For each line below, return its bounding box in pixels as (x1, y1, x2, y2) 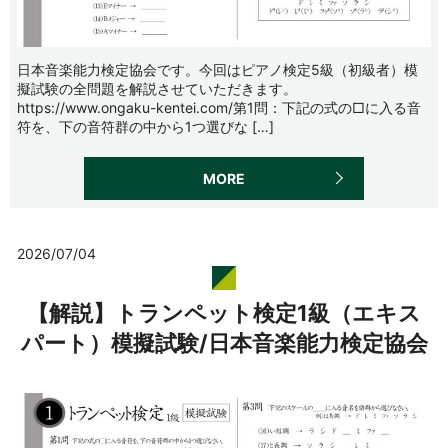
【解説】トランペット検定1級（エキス (27, 300, 421, 327)
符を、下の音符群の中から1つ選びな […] (17, 117, 274, 135)
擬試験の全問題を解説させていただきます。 (17, 79, 297, 97)
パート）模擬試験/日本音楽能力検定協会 (20, 330, 428, 357)
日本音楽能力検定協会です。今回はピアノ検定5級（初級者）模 (17, 60, 418, 78)
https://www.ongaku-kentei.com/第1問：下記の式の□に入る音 (17, 98, 421, 116)
